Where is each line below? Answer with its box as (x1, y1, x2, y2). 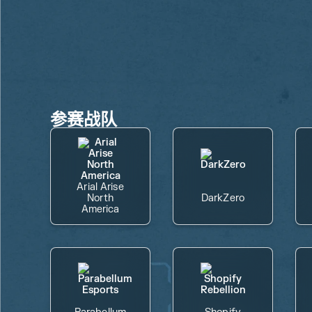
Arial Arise (77, 181, 124, 193)
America (81, 203, 120, 215)
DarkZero (201, 192, 244, 204)
